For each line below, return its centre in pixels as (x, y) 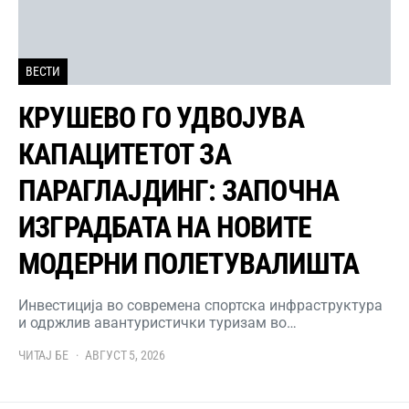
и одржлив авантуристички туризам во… (157, 323)
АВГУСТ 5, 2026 (125, 356)
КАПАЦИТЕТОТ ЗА (125, 155)
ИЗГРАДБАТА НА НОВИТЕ (165, 228)
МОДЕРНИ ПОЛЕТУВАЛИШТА (189, 264)
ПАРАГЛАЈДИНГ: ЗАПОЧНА (179, 191)
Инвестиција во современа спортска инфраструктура (200, 306)
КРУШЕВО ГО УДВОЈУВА (161, 118)
